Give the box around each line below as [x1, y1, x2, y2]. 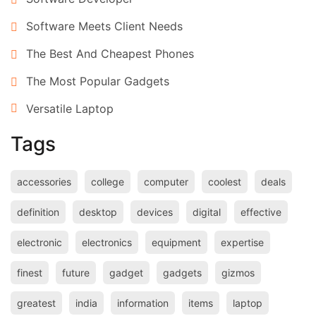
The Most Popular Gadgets [26, 74, 169, 88]
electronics [82, 236, 132, 248]
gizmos [221, 267, 255, 279]
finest [17, 267, 42, 279]
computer [144, 176, 188, 188]
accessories [17, 176, 71, 188]
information [117, 297, 169, 309]
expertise [221, 236, 264, 248]
